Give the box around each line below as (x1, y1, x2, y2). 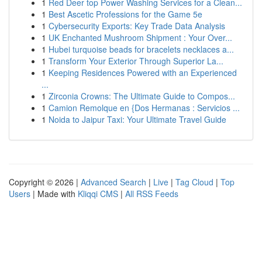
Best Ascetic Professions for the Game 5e (49, 8, 202, 20)
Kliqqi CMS (78, 188, 118, 199)
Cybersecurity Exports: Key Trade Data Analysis (49, 20, 225, 32)
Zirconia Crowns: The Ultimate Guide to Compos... (49, 90, 235, 102)
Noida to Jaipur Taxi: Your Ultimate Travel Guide (49, 113, 226, 125)
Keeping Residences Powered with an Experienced (49, 67, 237, 78)
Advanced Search (81, 176, 146, 188)
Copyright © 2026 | (9, 176, 81, 188)
